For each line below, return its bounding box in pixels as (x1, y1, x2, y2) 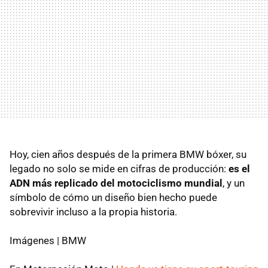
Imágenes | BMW (10, 234, 86, 246)
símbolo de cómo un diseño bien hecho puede (10, 191, 217, 203)
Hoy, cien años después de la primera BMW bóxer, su (10, 148, 246, 160)
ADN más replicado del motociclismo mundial (10, 176, 223, 189)
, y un (223, 176, 245, 189)
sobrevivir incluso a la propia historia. (10, 205, 177, 218)
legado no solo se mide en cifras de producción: (10, 162, 229, 175)
